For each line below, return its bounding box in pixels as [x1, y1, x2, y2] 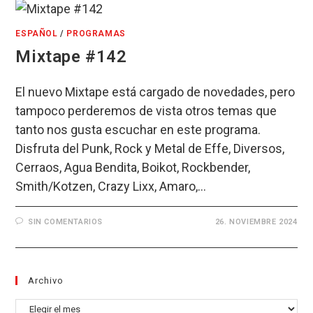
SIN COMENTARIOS [28, 217, 103, 226]
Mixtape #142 [15, 46, 127, 66]
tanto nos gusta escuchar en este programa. [15, 122, 261, 137]
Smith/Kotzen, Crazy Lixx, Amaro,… [15, 178, 207, 194]
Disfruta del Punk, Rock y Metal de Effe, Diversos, [15, 140, 285, 156]
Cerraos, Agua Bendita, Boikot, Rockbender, [15, 159, 251, 175]
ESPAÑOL [15, 28, 58, 38]
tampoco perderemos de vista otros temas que [15, 103, 277, 118]
